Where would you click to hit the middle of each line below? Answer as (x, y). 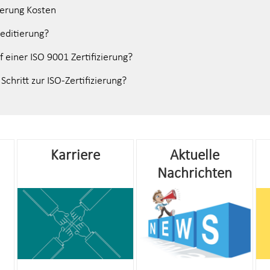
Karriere (75, 155)
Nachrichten (195, 173)
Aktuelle (195, 155)
